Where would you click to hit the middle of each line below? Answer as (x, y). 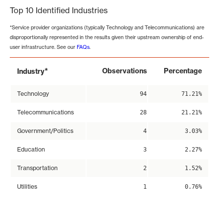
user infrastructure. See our (43, 47)
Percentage (183, 71)
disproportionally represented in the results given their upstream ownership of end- (107, 37)
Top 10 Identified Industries (59, 10)
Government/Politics (45, 131)
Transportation (37, 168)
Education (31, 150)
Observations (125, 71)
